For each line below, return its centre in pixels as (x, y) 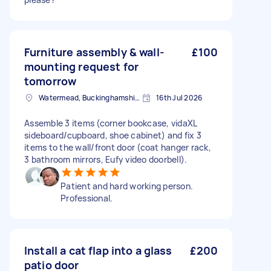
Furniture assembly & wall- (94, 52)
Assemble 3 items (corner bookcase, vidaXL (111, 123)
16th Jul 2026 (179, 98)
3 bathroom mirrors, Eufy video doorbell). (106, 159)
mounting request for (81, 67)
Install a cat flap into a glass (98, 250)
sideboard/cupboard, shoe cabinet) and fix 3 (113, 135)
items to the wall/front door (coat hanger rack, (118, 147)
